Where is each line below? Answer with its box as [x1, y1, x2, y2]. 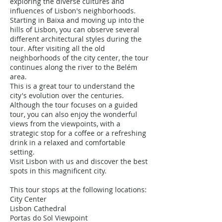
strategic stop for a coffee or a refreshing [10, 128, 146, 138]
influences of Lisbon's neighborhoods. [10, 6, 136, 15]
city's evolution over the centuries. [10, 91, 124, 100]
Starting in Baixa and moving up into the [10, 15, 144, 25]
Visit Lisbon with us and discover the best [10, 157, 148, 166]
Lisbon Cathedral [10, 204, 66, 213]
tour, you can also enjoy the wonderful [10, 110, 137, 119]
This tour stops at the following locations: [10, 185, 147, 194]
